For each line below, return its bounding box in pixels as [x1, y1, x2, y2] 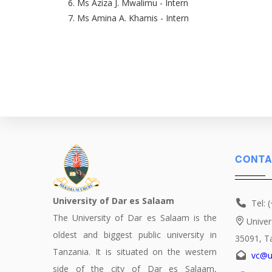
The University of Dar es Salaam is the [53, 212, 217, 223]
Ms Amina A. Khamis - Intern [77, 12, 189, 24]
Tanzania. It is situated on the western [53, 246, 217, 257]
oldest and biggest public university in [53, 229, 217, 240]
